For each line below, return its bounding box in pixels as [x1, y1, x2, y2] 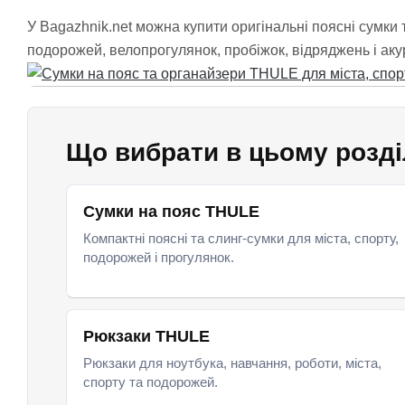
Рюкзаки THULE [83, 327, 210, 345]
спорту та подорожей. [83, 374, 218, 390]
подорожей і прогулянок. [83, 250, 234, 265]
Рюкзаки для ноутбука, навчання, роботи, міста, [83, 355, 381, 371]
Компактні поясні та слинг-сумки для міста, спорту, [83, 231, 399, 246]
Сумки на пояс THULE [83, 202, 259, 221]
